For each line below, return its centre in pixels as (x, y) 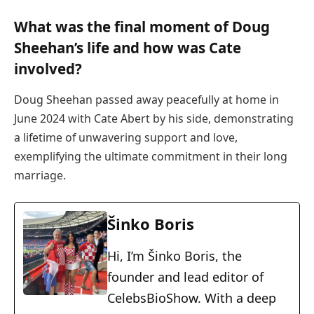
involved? (48, 69)
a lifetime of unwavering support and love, (126, 137)
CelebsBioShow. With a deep (192, 298)
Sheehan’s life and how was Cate (128, 48)
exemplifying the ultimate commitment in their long (151, 156)
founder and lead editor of (185, 277)
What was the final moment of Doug (142, 27)
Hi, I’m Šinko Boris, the (175, 256)
